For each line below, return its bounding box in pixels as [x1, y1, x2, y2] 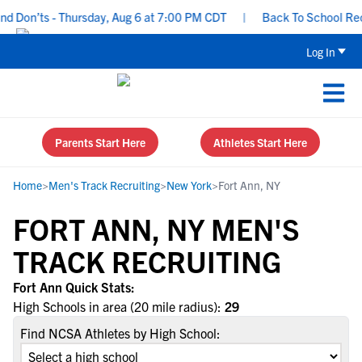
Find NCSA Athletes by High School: [20, 325, 221, 341]
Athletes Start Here [213, 135, 307, 149]
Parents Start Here [55, 135, 145, 149]
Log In [306, 44, 335, 59]
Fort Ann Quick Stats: [13, 279, 135, 295]
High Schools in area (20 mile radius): [13, 298, 225, 314]
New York [166, 178, 212, 192]
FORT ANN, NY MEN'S [13, 210, 300, 246]
